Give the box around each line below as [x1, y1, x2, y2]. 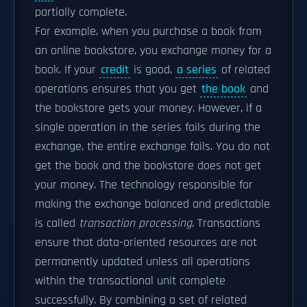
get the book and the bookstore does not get [35, 158, 261, 173]
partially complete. [35, 5, 127, 20]
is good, [130, 62, 175, 77]
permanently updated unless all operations [35, 254, 250, 269]
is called [35, 216, 79, 231]
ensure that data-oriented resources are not [35, 235, 257, 250]
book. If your [35, 62, 99, 77]
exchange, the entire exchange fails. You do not [35, 139, 270, 154]
